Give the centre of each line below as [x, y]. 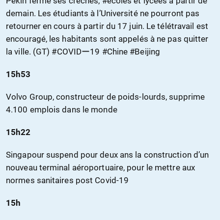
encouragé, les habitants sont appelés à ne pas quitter [107, 39]
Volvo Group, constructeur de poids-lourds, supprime [106, 97]
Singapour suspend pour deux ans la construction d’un [108, 155]
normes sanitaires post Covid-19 [68, 180]
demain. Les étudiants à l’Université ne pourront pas [103, 14]
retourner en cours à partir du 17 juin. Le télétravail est [107, 26]
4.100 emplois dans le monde [62, 110]
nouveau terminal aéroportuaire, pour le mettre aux [101, 168]
